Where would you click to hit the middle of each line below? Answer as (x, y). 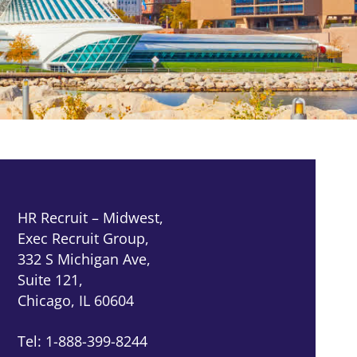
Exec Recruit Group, (83, 238)
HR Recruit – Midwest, (90, 218)
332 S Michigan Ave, (84, 259)
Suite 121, (50, 280)
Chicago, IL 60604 (76, 300)
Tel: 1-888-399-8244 (82, 341)
